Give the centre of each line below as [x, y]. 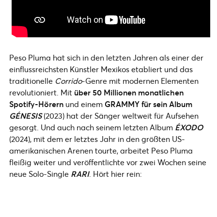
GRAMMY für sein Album [148, 104]
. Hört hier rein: [116, 173]
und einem [84, 104]
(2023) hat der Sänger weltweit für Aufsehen [120, 115]
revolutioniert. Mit [42, 92]
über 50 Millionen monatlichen [129, 92]
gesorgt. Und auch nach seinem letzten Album [92, 127]
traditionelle [32, 80]
